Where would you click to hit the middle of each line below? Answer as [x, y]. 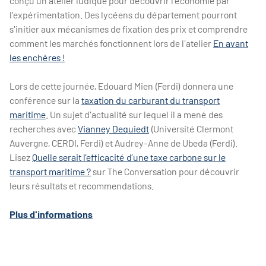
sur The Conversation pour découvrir [165, 172]
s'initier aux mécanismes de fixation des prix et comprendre [129, 29]
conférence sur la [45, 100]
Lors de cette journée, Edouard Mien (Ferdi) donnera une [121, 86]
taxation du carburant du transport [151, 100]
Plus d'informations [51, 214]
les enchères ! [37, 58]
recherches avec [44, 129]
